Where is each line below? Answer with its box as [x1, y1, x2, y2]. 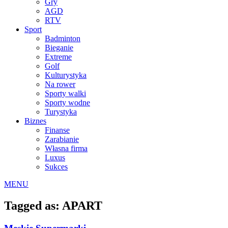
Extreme [45, 52, 72, 61]
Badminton [45, 34, 80, 43]
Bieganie [45, 43, 73, 52]
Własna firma [45, 144, 88, 153]
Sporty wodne [45, 98, 90, 107]
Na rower [45, 79, 75, 89]
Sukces [45, 162, 68, 171]
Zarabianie [45, 134, 79, 144]
